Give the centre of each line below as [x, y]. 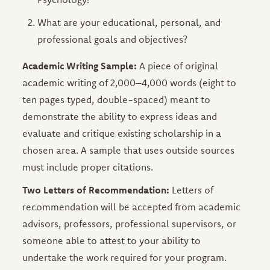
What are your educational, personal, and [129, 22]
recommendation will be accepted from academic [132, 206]
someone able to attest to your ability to [112, 240]
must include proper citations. [88, 167]
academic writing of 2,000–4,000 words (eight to [130, 82]
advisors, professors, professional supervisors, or [130, 223]
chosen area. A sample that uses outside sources [129, 150]
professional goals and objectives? [113, 39]
